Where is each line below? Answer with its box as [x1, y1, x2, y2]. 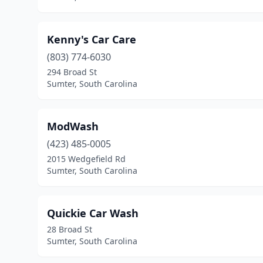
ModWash [47, 119, 99, 133]
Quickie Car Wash [47, 206, 139, 220]
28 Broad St [47, 224, 92, 235]
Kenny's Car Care [47, 32, 136, 46]
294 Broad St [47, 66, 97, 77]
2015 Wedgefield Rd [47, 153, 126, 164]
